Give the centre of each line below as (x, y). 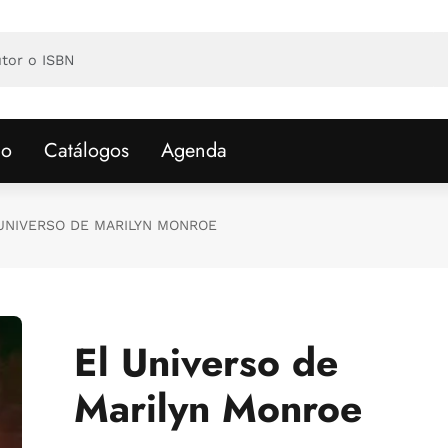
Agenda (194, 150)
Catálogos (86, 150)
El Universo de (206, 362)
